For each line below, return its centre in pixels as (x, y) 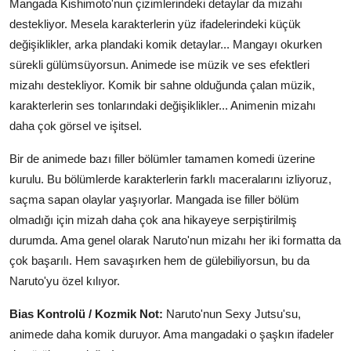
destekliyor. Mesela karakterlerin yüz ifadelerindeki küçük (155, 24)
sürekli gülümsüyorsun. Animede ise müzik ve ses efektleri (159, 65)
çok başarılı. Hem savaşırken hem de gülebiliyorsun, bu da (159, 261)
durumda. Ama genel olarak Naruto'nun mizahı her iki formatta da (175, 241)
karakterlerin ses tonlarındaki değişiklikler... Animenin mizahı (163, 106)
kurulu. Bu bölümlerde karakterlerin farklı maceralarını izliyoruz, (170, 179)
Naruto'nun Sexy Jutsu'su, (232, 314)
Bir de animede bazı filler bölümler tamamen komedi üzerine (162, 159)
